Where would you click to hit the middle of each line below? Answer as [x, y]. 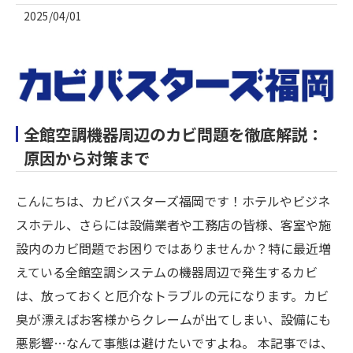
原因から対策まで [87, 157]
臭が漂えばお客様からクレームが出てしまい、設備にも [173, 319]
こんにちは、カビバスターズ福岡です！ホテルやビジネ [173, 201]
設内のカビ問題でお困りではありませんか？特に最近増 [173, 248]
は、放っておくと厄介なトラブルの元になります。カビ [172, 295]
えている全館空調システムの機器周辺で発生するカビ [167, 271]
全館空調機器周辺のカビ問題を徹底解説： [173, 134]
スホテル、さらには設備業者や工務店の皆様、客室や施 [173, 224]
